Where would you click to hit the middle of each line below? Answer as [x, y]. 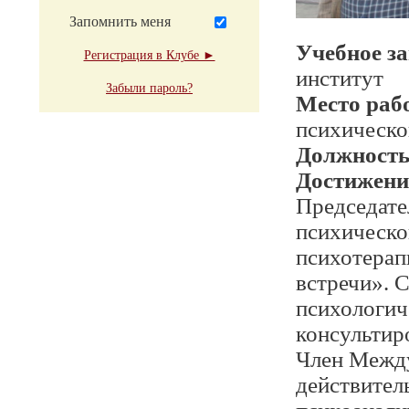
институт [340, 78]
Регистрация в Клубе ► [149, 55]
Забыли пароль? [149, 88]
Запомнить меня [120, 21]
